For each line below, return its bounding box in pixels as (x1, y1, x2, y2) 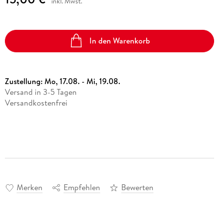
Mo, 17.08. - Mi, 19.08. (44, 75, 120, 87)
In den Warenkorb (89, 35, 151, 46)
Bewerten (121, 182, 153, 193)
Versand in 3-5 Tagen (4, 86, 77, 97)
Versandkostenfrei (4, 97, 67, 108)
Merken (16, 182, 43, 193)
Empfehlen (63, 182, 100, 193)
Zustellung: (4, 75, 44, 87)
